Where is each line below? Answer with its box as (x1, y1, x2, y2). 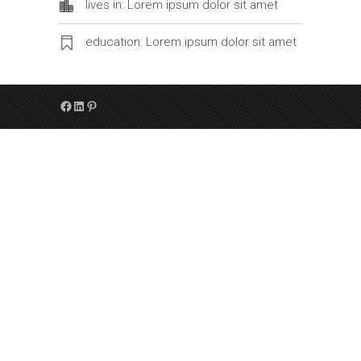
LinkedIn (72, 107, 112, 123)
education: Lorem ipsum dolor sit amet (85, 35, 297, 50)
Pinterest (85, 107, 128, 123)
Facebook (59, 107, 107, 123)
